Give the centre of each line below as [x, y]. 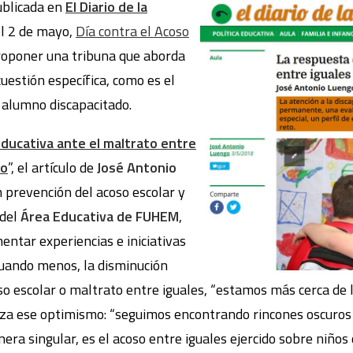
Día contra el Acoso [132, 31]
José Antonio [137, 167]
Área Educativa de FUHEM [100, 216]
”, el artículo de [52, 167]
